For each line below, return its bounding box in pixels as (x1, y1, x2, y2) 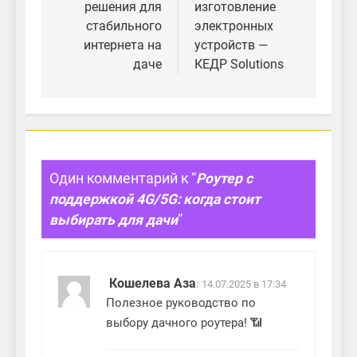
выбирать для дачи (49, 211, 178, 228)
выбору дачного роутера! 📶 (106, 316, 262, 331)
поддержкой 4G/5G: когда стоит (49, 190, 261, 207)
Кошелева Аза (109, 276, 196, 292)
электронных (194, 18, 273, 33)
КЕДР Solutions (194, 56, 284, 72)
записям (57, 8, 134, 31)
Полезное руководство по (106, 296, 256, 311)
